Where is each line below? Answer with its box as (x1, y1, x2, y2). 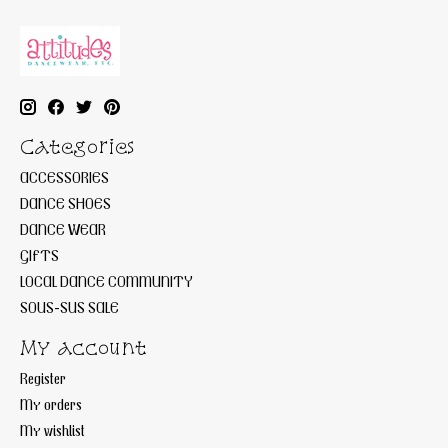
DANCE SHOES (20, 193, 111, 212)
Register (20, 368, 66, 387)
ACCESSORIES (20, 167, 109, 186)
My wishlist (20, 420, 85, 439)
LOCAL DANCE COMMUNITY (20, 271, 193, 290)
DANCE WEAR (20, 219, 106, 238)
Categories (20, 134, 135, 159)
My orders (20, 394, 82, 413)
